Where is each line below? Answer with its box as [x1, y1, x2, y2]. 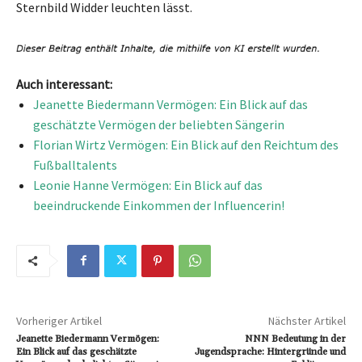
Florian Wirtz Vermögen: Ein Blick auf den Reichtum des [33, 136, 339, 153]
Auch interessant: [16, 75, 112, 92]
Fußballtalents [33, 156, 117, 173]
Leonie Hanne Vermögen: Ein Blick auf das [33, 176, 263, 193]
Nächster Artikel [267, 313, 346, 328]
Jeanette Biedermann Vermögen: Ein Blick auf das [33, 95, 308, 112]
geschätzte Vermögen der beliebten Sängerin [33, 116, 284, 133]
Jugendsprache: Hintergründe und [194, 345, 346, 358]
